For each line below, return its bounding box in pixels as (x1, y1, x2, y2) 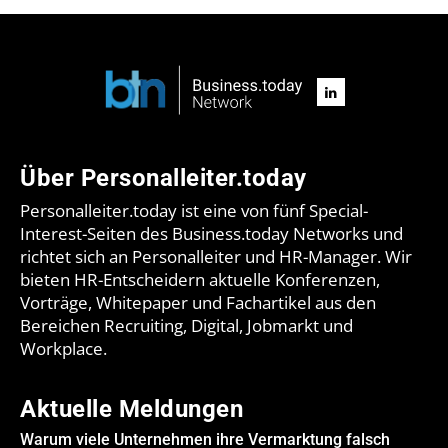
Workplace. (20, 337, 107, 361)
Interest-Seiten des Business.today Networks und (20, 222, 403, 246)
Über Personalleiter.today (20, 164, 307, 193)
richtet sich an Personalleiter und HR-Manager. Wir (20, 245, 412, 269)
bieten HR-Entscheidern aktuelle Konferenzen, (20, 268, 380, 292)
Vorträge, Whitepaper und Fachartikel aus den (20, 291, 376, 315)
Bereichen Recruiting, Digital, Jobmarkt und (20, 314, 353, 338)
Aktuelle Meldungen (20, 395, 243, 424)
